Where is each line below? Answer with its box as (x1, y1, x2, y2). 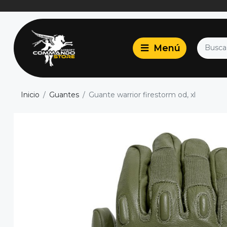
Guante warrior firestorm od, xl (89, 90, 196, 100)
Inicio (21, 90, 40, 100)
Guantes (49, 90, 79, 100)
